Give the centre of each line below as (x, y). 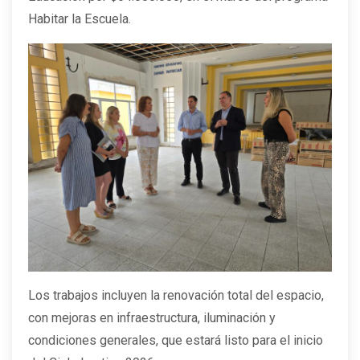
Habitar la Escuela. (80, 19)
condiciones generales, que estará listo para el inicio (176, 340)
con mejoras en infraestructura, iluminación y (152, 317)
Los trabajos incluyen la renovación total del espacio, (176, 295)
